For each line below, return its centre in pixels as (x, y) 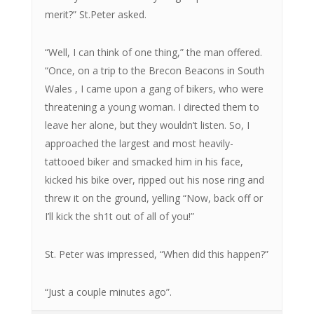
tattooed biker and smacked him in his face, (144, 161)
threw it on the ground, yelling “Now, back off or (153, 198)
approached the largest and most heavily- (139, 143)
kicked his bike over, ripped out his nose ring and (154, 179)
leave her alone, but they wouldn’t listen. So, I (147, 125)
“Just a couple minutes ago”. (108, 292)
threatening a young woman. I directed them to (152, 107)
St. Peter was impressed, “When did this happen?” (156, 254)
